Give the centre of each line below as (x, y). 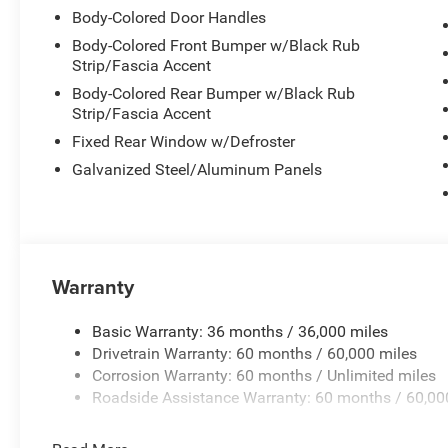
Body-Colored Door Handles (169, 17)
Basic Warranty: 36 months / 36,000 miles (240, 331)
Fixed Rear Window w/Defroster (184, 141)
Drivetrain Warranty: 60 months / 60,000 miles (255, 353)
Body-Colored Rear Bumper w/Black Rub (214, 93)
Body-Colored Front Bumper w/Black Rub (216, 45)
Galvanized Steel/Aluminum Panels (197, 169)
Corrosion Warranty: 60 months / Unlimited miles (264, 375)
